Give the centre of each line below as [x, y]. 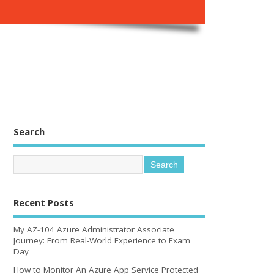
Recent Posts [44, 203]
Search [29, 131]
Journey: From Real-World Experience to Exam [102, 240]
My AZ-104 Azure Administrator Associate [94, 229]
